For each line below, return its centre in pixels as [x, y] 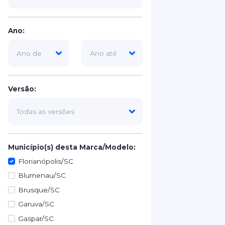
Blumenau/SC [42, 176]
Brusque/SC [39, 190]
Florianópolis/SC [46, 161]
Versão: [22, 89]
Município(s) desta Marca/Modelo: [72, 147]
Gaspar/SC [36, 218]
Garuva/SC [36, 204]
